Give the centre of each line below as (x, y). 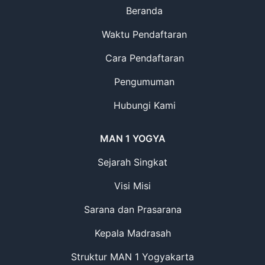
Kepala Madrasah (132, 233)
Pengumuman (144, 82)
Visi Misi (132, 186)
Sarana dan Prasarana (132, 209)
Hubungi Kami (144, 105)
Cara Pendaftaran (144, 58)
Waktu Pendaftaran (144, 34)
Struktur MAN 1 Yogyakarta (132, 257)
